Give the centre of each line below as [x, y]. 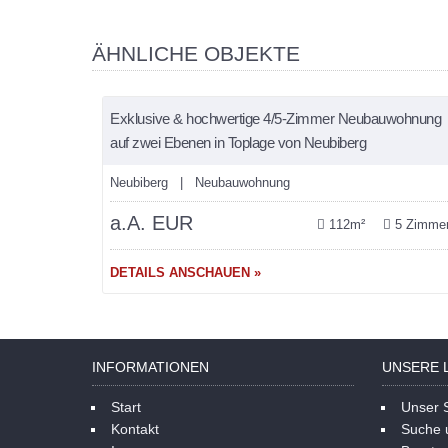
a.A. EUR [154, 222]
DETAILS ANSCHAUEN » [185, 272]
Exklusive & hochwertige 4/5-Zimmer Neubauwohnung [275, 118]
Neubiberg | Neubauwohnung [200, 182]
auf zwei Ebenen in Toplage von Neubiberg [238, 142]
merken [146, 72]
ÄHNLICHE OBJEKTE [196, 53]
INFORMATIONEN [150, 366]
